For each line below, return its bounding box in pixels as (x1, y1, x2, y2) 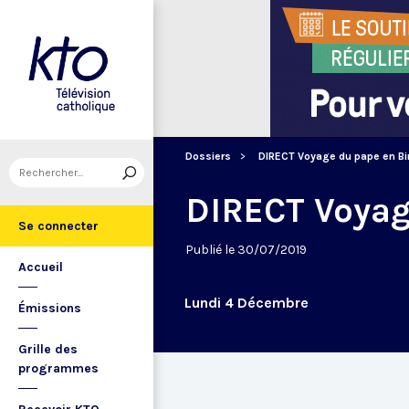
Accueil (18, 259, 63, 275)
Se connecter (18, 218, 99, 234)
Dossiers (185, 150, 231, 163)
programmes (18, 361, 99, 376)
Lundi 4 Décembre (184, 294, 309, 311)
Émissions (18, 300, 81, 316)
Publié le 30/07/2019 (185, 242, 307, 257)
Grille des (18, 341, 78, 357)
